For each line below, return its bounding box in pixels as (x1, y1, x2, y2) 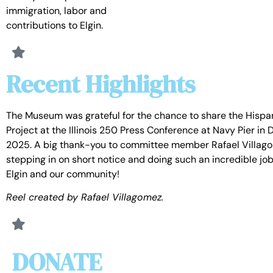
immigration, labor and (6, 4, 107, 17)
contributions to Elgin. (6, 18, 103, 32)
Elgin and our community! (6, 167, 119, 180)
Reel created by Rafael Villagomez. (6, 190, 163, 204)
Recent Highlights (6, 67, 195, 101)
